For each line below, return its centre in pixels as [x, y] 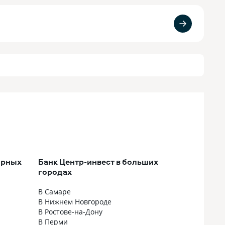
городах [55, 172]
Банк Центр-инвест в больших [98, 162]
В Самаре [54, 192]
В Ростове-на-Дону [70, 212]
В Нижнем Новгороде [75, 202]
